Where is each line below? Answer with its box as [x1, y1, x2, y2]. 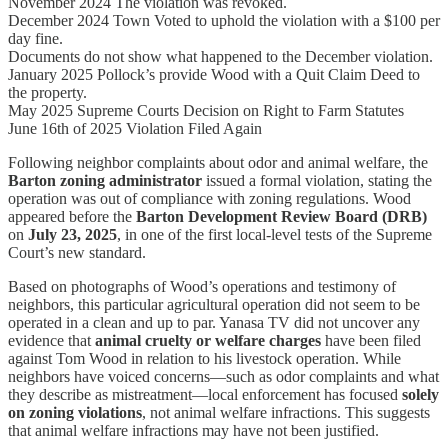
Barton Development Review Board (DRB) [136, 207, 427, 225]
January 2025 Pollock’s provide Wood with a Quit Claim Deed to [8, 65, 420, 83]
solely [402, 385, 439, 403]
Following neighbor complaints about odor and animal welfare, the [8, 153, 428, 171]
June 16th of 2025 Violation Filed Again [8, 119, 262, 137]
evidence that [8, 331, 95, 349]
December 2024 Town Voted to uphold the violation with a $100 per [8, 11, 440, 29]
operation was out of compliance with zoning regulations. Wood [8, 189, 411, 207]
